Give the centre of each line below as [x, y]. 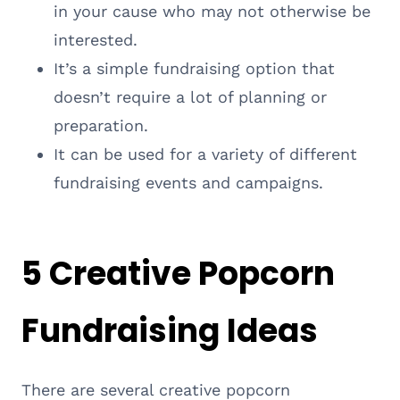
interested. [96, 39]
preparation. [101, 125]
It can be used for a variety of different [205, 154]
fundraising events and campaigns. [188, 182]
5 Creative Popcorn [178, 273]
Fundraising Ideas [170, 330]
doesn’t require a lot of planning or [190, 96]
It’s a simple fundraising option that [194, 68]
